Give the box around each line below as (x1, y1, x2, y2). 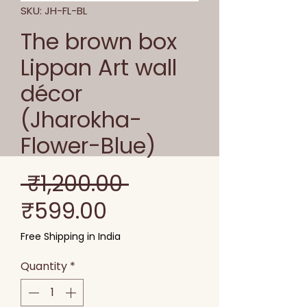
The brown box (21, 26, 177, 58)
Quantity (21, 258, 67, 275)
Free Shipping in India (21, 230, 121, 244)
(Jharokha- (21, 104, 142, 136)
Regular (128, 167, 209, 199)
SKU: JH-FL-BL (21, 3, 87, 19)
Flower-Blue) (21, 130, 156, 162)
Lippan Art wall (21, 52, 177, 84)
